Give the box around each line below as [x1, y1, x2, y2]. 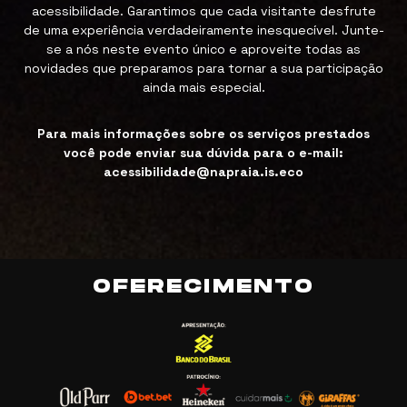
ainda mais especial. [142, 79, 265, 96]
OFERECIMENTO [92, 275, 315, 299]
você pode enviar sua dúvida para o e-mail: [64, 144, 343, 162]
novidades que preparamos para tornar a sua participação [24, 60, 383, 77]
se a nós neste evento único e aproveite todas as [46, 41, 361, 58]
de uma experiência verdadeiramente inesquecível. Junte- [23, 22, 384, 39]
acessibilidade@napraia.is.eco [104, 164, 303, 181]
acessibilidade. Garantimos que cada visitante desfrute [31, 3, 376, 20]
